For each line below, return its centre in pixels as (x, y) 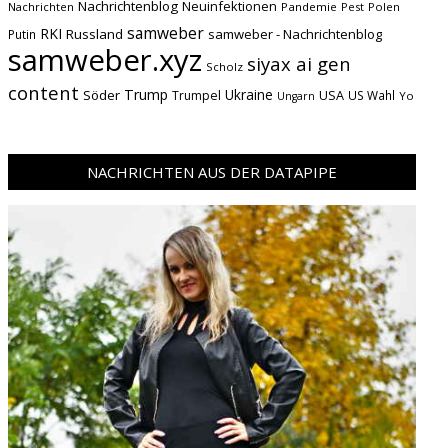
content (43, 92)
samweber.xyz (105, 60)
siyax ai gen (299, 63)
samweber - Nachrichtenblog (295, 34)
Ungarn (296, 96)
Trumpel (196, 95)
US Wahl (371, 95)
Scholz (224, 66)
